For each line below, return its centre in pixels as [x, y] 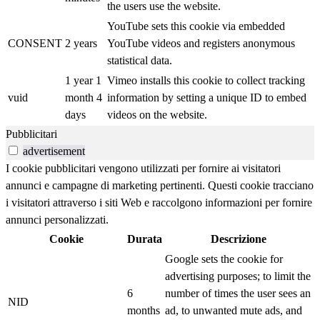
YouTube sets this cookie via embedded [196, 26]
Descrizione [239, 239]
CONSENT [35, 44]
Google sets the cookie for [224, 259]
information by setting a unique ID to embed [207, 98]
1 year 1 [83, 81]
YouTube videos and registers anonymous [201, 44]
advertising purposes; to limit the [238, 276]
